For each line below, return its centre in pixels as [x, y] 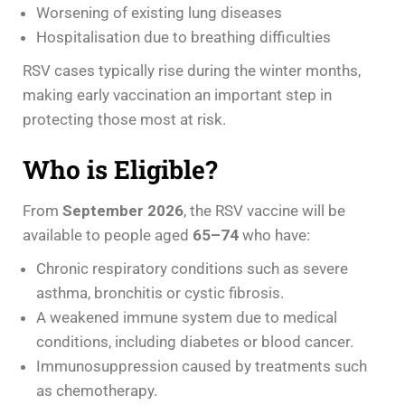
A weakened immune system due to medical [187, 317]
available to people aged [108, 235]
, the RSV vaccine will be [264, 210]
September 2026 [123, 210]
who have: [274, 235]
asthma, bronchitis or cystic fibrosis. [160, 292]
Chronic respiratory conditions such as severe [192, 268]
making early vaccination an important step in [177, 94]
